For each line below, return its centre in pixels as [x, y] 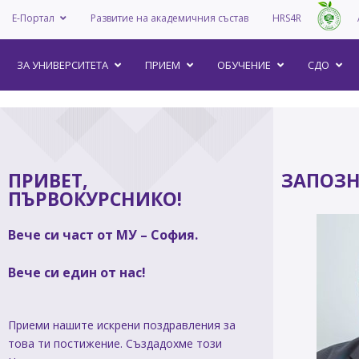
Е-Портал [33, 18]
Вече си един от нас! [77, 272]
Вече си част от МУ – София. [105, 235]
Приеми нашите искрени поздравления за [122, 325]
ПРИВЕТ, [48, 180]
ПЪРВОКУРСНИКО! [95, 199]
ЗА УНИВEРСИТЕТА [63, 65]
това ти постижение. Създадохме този [115, 343]
